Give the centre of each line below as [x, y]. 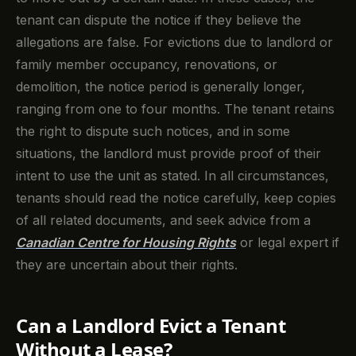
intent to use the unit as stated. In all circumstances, [172, 175]
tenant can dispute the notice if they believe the [159, 19]
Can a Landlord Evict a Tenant [151, 325]
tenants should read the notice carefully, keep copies [176, 197]
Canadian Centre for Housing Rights [126, 242]
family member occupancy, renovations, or [147, 64]
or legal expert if [288, 242]
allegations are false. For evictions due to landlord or [174, 42]
